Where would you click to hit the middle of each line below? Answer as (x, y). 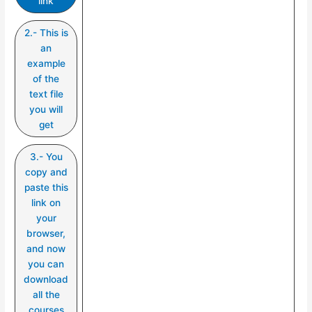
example (46, 63)
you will (46, 109)
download (46, 279)
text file (46, 94)
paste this (46, 187)
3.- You (46, 156)
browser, (46, 233)
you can (46, 264)
